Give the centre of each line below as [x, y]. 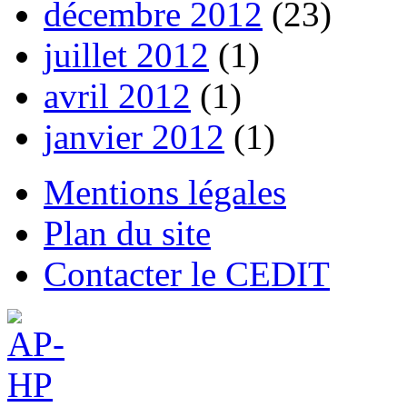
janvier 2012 [134, 136]
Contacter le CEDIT [187, 273]
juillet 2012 [126, 55]
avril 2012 [117, 95]
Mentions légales [165, 192]
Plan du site [127, 233]
